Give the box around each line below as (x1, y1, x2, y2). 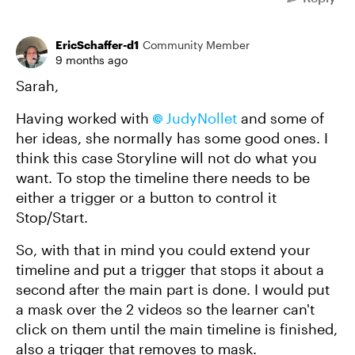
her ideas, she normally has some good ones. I (16, 129, 328, 147)
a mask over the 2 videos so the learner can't (16, 300, 315, 318)
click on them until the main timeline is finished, (16, 320, 338, 338)
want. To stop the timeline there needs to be (16, 169, 310, 186)
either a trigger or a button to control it (16, 189, 277, 206)
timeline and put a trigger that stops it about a (16, 261, 324, 278)
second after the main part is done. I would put (16, 281, 330, 298)
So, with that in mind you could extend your (16, 241, 311, 258)
